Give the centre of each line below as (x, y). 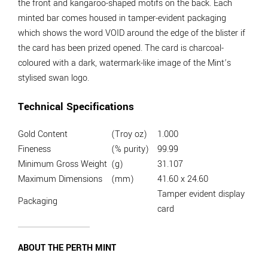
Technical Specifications (76, 107)
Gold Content (43, 134)
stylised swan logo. (54, 78)
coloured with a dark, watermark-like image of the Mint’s (124, 63)
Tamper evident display (201, 194)
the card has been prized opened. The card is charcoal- (121, 48)
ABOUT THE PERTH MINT (67, 248)
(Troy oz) (129, 134)
